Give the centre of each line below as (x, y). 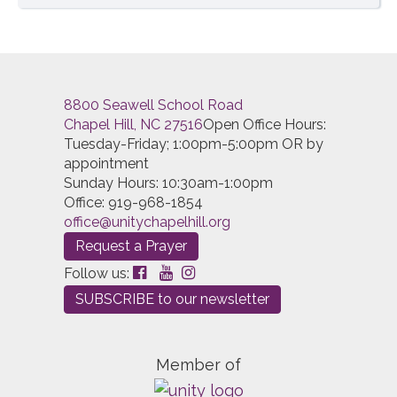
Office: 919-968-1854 (133, 202)
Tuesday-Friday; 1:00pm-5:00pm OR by (194, 144)
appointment (106, 163)
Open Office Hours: (265, 124)
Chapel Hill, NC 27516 (133, 124)
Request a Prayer (131, 245)
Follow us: (98, 273)
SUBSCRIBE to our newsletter (172, 299)
